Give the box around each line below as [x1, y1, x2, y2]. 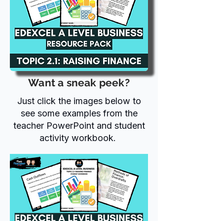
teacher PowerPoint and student [13, 120, 145, 131]
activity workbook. [39, 132, 118, 143]
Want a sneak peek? [28, 76, 130, 89]
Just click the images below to [17, 95, 141, 106]
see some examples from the [20, 108, 138, 118]
